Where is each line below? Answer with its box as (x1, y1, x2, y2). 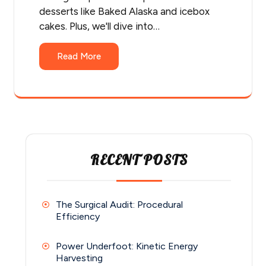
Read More (57, 51, 101, 62)
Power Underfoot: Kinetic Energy (56, 240, 198, 252)
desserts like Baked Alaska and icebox (39, 5, 210, 18)
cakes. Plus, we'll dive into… (39, 20, 160, 33)
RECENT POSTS (90, 151, 188, 169)
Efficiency (56, 211, 100, 223)
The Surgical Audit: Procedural (56, 199, 183, 211)
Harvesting (56, 252, 103, 264)
